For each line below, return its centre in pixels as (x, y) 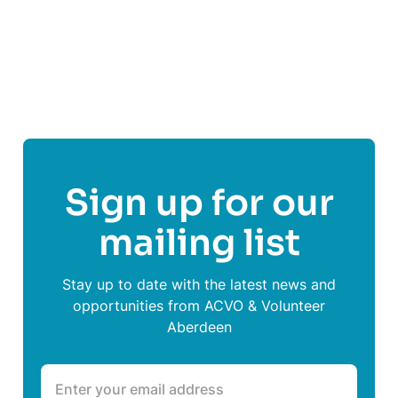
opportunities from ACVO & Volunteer (199, 306)
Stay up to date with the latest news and (199, 285)
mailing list (199, 243)
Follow (106, 22)
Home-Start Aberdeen (235, 22)
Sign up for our (199, 203)
